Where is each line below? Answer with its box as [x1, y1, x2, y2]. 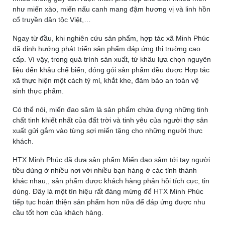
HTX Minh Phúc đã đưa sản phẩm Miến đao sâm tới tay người [13, 156, 210, 164]
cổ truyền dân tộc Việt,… [13, 16, 91, 24]
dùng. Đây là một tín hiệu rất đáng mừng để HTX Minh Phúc [13, 187, 203, 195]
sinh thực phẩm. [13, 87, 64, 95]
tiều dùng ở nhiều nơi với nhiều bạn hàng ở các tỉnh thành [13, 166, 197, 174]
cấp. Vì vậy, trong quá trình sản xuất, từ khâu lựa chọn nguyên [13, 55, 211, 63]
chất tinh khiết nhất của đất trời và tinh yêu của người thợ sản [13, 116, 208, 124]
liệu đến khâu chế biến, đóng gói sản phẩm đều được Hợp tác [13, 66, 209, 74]
